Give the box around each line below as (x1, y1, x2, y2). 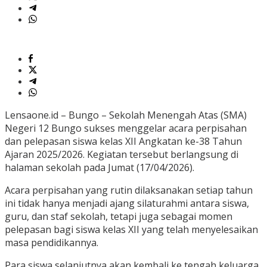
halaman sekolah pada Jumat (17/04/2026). (5, 161, 194, 175)
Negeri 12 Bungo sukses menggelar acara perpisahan (5, 122, 247, 135)
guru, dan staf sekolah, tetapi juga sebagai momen (5, 210, 232, 223)
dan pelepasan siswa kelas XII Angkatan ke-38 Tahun (5, 135, 242, 148)
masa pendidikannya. (5, 236, 98, 250)
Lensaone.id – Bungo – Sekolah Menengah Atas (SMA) (5, 108, 247, 122)
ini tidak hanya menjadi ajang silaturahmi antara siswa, (5, 197, 249, 210)
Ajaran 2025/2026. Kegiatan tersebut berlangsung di (5, 148, 238, 162)
